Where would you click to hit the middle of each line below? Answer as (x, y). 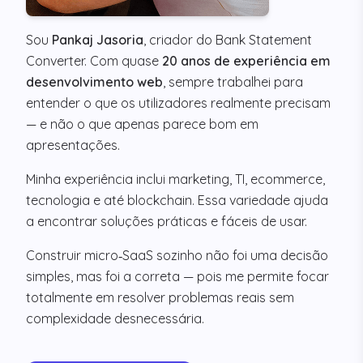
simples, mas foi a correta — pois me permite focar (177, 277)
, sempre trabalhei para (233, 82)
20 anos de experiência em (246, 61)
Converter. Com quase (94, 61)
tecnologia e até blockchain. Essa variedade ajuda (177, 201)
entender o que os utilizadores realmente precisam (178, 103)
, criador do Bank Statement (228, 40)
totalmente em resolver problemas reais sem (160, 298)
